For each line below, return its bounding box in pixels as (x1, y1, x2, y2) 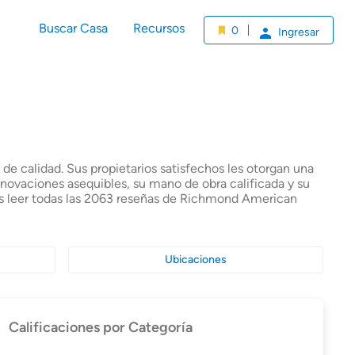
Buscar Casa (39, 21, 108, 36)
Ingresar (275, 25, 319, 39)
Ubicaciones (165, 253, 227, 266)
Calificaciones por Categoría (8, 319, 193, 336)
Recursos (133, 21, 185, 36)
